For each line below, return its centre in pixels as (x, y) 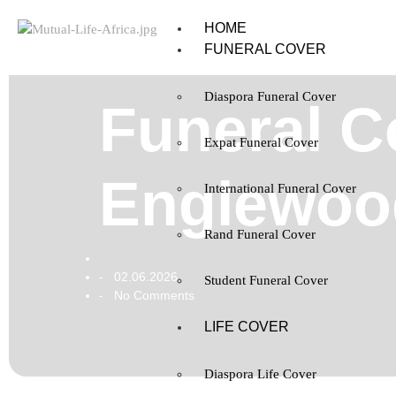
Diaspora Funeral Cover (270, 96)
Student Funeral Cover (266, 280)
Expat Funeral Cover (261, 142)
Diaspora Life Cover (260, 374)
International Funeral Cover (280, 188)
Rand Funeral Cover (259, 234)
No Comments (152, 295)
